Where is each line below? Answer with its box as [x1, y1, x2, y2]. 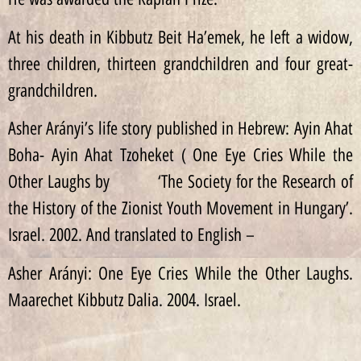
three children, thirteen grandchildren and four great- [8, 52, 353, 75]
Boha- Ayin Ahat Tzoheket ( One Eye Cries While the [8, 144, 353, 167]
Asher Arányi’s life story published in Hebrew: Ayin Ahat [8, 118, 353, 140]
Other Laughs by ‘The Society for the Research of [8, 171, 353, 193]
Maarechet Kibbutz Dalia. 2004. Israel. [8, 288, 241, 311]
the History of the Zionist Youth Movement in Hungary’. [8, 197, 353, 220]
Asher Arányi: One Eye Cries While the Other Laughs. [8, 262, 353, 284]
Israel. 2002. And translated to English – [8, 224, 255, 247]
